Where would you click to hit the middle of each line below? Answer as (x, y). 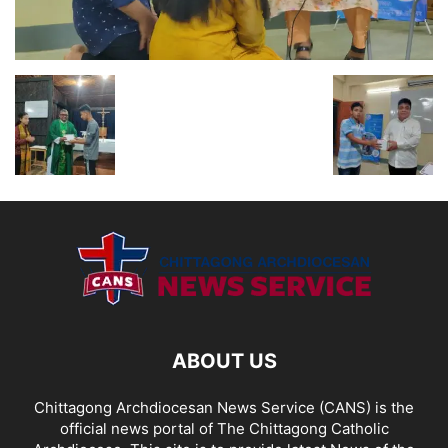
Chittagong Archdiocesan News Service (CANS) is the (224, 407)
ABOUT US (224, 360)
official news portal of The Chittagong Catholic (224, 428)
